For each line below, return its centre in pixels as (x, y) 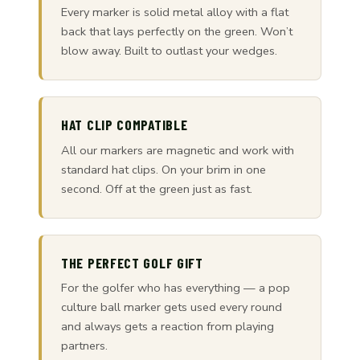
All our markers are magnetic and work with (178, 150)
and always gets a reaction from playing (168, 327)
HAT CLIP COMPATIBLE (125, 124)
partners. (84, 346)
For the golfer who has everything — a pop (176, 288)
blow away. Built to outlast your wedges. (169, 50)
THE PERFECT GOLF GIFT (132, 262)
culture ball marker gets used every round (172, 307)
